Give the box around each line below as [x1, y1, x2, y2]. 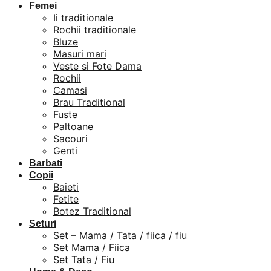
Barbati [29, 157, 62, 168]
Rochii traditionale [53, 23, 136, 36]
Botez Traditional [53, 204, 131, 217]
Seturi [29, 218, 56, 229]
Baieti [53, 180, 79, 193]
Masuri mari [53, 47, 106, 60]
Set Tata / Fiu [53, 253, 114, 266]
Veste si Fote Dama [53, 59, 142, 72]
